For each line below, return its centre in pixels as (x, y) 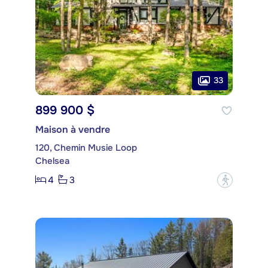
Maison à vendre (73, 129)
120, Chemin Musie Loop (86, 147)
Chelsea (52, 161)
